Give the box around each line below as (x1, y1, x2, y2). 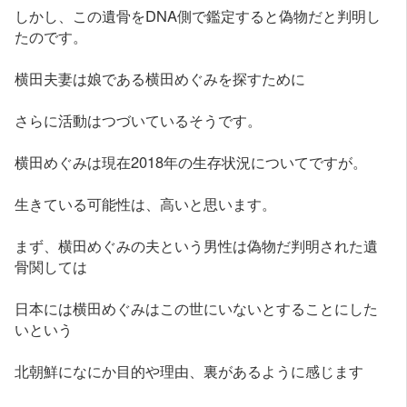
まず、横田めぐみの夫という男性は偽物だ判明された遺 (15, 234, 379, 257)
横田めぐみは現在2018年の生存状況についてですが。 (15, 151, 368, 174)
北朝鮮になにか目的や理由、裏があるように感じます (15, 360, 364, 382)
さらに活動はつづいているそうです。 (15, 109, 263, 132)
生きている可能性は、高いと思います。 (15, 193, 277, 215)
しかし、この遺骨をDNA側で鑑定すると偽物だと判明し (15, 5, 382, 27)
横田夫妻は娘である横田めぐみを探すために (15, 67, 306, 90)
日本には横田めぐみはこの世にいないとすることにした (15, 297, 379, 320)
